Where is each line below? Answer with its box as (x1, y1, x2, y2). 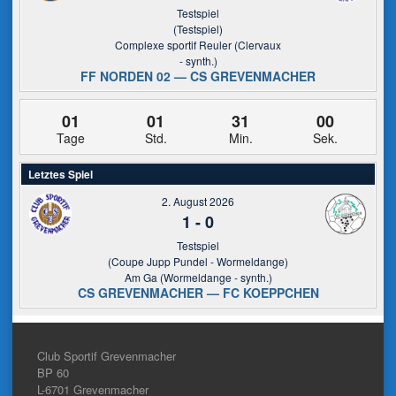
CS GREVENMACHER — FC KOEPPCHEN (77, 284, 319, 301)
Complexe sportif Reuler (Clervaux (115, 37, 281, 52)
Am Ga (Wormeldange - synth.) (124, 270, 272, 285)
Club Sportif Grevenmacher (37, 347, 176, 364)
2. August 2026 (162, 194, 234, 209)
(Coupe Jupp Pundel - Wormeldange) (108, 254, 288, 269)
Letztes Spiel (28, 166, 93, 182)
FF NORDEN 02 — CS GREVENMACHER (80, 67, 316, 85)
